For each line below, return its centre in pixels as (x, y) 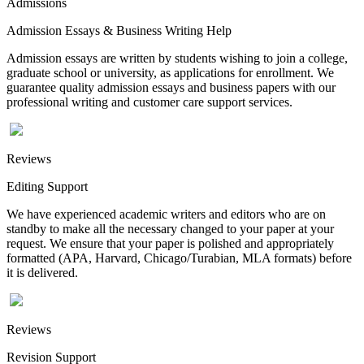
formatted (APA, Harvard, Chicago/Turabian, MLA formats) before (179, 258)
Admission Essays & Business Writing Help (119, 30)
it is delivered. (42, 272)
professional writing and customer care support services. (149, 102)
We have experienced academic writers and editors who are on (166, 214)
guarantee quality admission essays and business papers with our (171, 87)
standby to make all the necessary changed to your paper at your (170, 228)
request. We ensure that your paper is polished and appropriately (170, 243)
